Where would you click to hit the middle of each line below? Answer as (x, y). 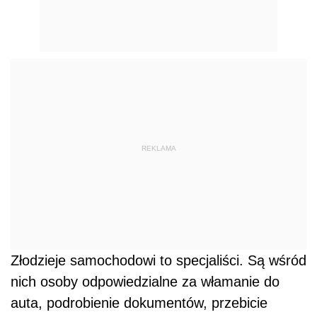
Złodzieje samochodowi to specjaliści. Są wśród (158, 260)
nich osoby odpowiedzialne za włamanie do (145, 281)
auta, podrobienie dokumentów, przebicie (139, 302)
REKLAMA (158, 149)
